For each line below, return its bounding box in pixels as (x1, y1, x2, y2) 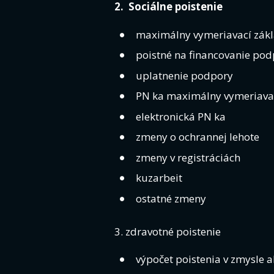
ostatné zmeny (136, 191, 206, 206)
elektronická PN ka (136, 109, 226, 124)
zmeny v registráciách (136, 150, 240, 165)
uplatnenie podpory (136, 68, 233, 83)
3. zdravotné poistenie (114, 224, 221, 239)
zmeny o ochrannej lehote (136, 130, 259, 144)
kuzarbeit (136, 171, 182, 185)
